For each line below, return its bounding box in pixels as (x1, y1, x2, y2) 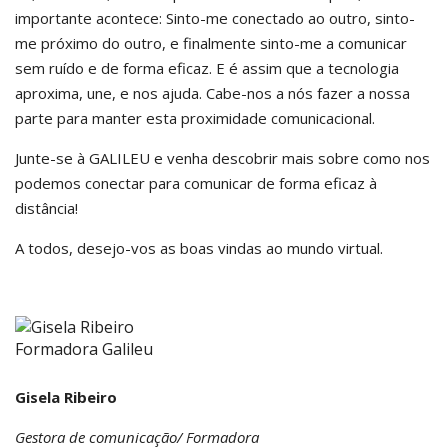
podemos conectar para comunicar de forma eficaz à (15, 173, 377, 193)
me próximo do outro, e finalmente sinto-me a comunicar (15, 33, 407, 53)
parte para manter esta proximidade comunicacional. (15, 108, 375, 128)
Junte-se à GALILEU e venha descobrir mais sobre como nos (15, 148, 430, 168)
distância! (15, 198, 78, 218)
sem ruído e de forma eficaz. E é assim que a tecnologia (15, 58, 399, 78)
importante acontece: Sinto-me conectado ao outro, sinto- (15, 8, 415, 28)
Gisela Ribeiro (15, 387, 117, 407)
